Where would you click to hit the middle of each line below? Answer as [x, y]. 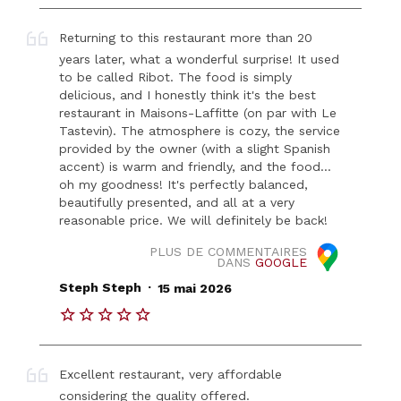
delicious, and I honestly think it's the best [188, 95]
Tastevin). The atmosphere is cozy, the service [200, 131]
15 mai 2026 [194, 288]
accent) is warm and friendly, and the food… [196, 167]
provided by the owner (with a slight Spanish [195, 149]
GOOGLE [281, 262]
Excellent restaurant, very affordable [171, 375]
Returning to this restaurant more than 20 [186, 38]
